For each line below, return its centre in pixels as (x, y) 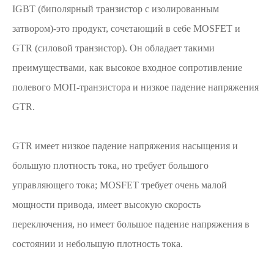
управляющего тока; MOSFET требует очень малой (120, 185)
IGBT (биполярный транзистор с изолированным (116, 9)
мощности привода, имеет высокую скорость (106, 205)
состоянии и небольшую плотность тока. (98, 244)
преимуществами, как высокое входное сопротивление (127, 68)
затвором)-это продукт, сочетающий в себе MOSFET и (126, 28)
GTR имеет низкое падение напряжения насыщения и (125, 146)
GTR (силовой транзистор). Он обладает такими (113, 48)
